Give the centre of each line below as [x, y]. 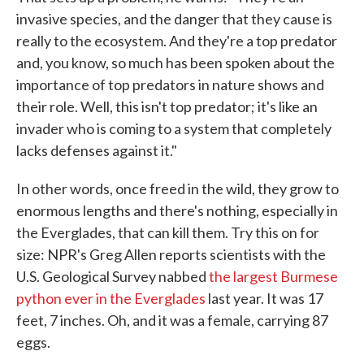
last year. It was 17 [264, 299]
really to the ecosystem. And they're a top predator [177, 41]
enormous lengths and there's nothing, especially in [177, 211]
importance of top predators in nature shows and [170, 85]
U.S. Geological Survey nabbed [113, 277]
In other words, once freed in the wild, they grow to [178, 189]
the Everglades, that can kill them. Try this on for [168, 233]
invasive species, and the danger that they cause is [174, 19]
